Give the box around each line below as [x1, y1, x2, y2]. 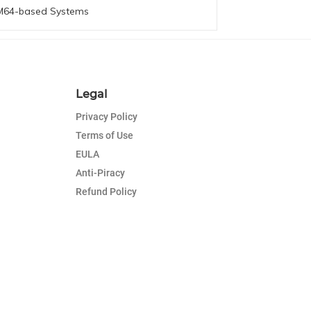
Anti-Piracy [75, 167, 125, 178]
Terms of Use [75, 129, 133, 141]
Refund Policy [75, 185, 137, 197]
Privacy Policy [75, 110, 137, 122]
